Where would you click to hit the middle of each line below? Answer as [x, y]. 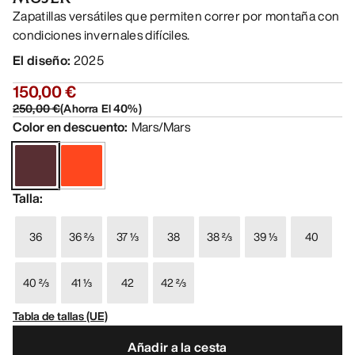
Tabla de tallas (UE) [60, 316]
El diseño [40, 61]
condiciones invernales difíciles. [101, 35]
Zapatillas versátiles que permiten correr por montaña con [176, 16]
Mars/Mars [161, 127]
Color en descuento [69, 127]
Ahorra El [87, 109]
